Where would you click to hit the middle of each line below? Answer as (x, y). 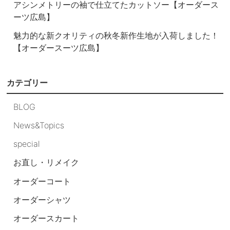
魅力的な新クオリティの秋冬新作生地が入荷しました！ (116, 36)
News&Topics (39, 125)
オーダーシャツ (42, 199)
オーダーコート (42, 181)
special (27, 144)
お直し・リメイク (46, 162)
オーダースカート (46, 218)
